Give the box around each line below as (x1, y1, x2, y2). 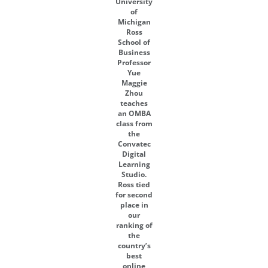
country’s (117, 241, 151, 250)
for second (115, 190, 153, 199)
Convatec (117, 139, 151, 148)
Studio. (121, 170, 147, 179)
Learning (118, 160, 150, 169)
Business (118, 48, 150, 57)
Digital (122, 150, 146, 159)
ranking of (115, 221, 153, 230)
